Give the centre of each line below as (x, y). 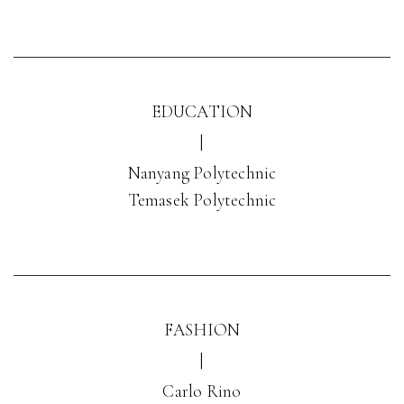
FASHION (202, 330)
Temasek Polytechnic (202, 200)
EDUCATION (202, 111)
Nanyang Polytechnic (202, 173)
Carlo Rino (202, 391)
